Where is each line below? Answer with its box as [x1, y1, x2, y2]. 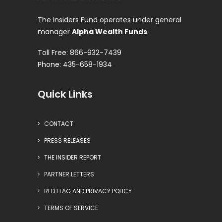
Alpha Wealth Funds [72, 27, 147, 37]
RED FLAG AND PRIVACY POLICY [44, 187, 132, 195]
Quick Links [38, 87, 93, 101]
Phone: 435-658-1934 [38, 59, 112, 69]
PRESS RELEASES [44, 136, 91, 145]
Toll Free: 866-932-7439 [38, 48, 121, 57]
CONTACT [44, 119, 73, 128]
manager [38, 27, 72, 37]
